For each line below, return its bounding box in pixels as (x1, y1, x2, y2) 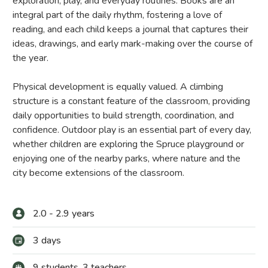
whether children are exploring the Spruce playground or (13, 137, 244, 151)
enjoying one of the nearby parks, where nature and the (13, 151, 240, 165)
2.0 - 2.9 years (33, 206, 95, 220)
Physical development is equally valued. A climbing (13, 80, 223, 93)
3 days (33, 233, 61, 247)
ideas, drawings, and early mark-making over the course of (13, 36, 252, 50)
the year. (13, 51, 48, 65)
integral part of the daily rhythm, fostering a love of (13, 8, 222, 22)
